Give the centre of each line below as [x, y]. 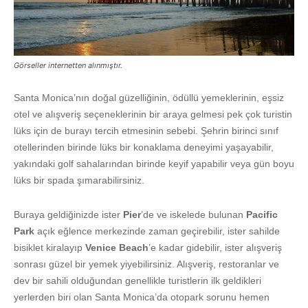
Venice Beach [117, 247]
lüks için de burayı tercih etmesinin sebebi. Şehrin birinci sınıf [146, 130]
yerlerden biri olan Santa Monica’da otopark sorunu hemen [142, 297]
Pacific [262, 214]
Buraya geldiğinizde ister [68, 214]
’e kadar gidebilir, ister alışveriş [215, 247]
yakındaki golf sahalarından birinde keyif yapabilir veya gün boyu [154, 163]
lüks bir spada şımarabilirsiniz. [79, 180]
